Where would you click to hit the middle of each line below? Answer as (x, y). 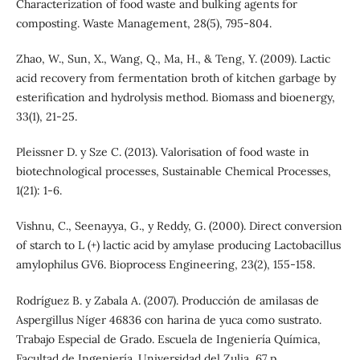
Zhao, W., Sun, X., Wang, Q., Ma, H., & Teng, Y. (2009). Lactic (173, 59)
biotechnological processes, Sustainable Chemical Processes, (173, 172)
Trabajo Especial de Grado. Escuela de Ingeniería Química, (168, 339)
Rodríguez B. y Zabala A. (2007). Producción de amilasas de (167, 300)
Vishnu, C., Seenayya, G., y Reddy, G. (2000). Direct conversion (179, 226)
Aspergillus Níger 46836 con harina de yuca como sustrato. (168, 319)
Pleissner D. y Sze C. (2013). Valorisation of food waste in (162, 152)
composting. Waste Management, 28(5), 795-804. (143, 24)
